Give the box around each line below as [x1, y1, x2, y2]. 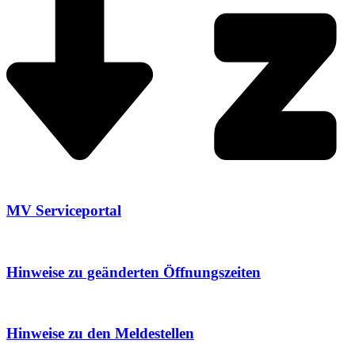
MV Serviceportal [6, 202, 121, 219]
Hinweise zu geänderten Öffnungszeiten [6, 263, 261, 281]
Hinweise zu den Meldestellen [6, 325, 194, 342]
